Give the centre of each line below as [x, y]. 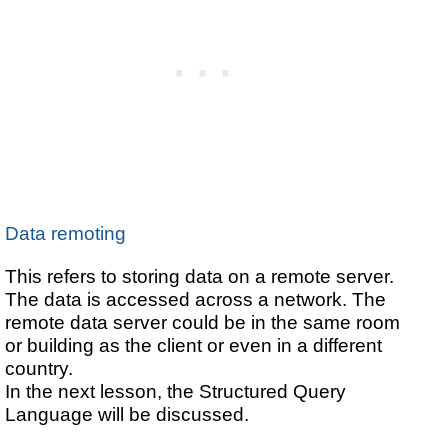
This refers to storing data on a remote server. [200, 275]
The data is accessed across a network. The [196, 298]
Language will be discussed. [127, 413]
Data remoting [66, 233]
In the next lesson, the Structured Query [176, 390]
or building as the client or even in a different [194, 344]
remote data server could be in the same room [203, 321]
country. [39, 367]
